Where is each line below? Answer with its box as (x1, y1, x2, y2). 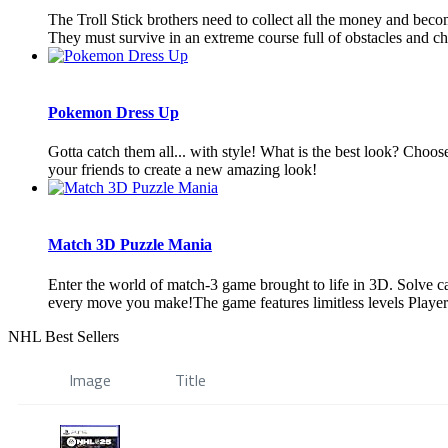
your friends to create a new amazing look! (48, 161, 317, 179)
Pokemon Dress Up (48, 103, 179, 121)
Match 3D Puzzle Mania (48, 236, 212, 254)
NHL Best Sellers (8, 327, 119, 345)
